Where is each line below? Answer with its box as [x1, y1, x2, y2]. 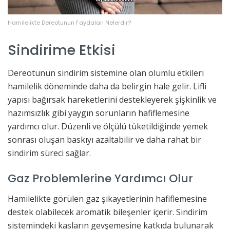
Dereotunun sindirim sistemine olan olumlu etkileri [8, 67, 204, 79]
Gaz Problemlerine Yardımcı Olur [8, 170, 193, 187]
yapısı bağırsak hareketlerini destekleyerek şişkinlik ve [8, 94, 217, 106]
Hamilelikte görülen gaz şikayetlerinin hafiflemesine [8, 193, 207, 204]
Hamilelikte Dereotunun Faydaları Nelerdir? [8, 18, 131, 27]
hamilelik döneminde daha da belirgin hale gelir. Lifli [8, 81, 206, 92]
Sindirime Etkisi [8, 40, 116, 60]
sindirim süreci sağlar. [8, 147, 91, 159]
